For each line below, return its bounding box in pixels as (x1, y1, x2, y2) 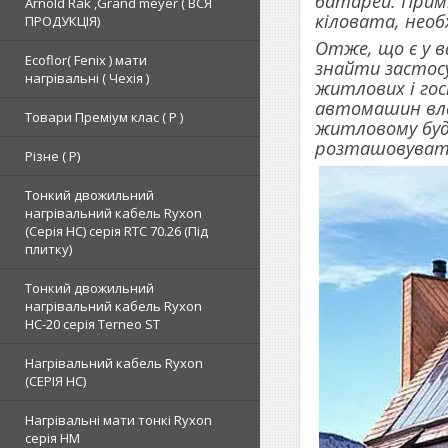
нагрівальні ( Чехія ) (25, 69, 149, 87)
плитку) (25, 240, 72, 258)
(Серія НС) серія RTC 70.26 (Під (25, 222, 208, 240)
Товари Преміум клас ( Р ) (25, 108, 183, 126)
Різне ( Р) (25, 147, 80, 165)
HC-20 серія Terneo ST (25, 315, 160, 333)
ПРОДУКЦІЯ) (25, 12, 100, 30)
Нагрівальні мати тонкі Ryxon (25, 411, 212, 429)
